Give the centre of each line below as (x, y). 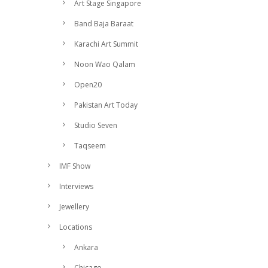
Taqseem (90, 146)
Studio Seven (96, 125)
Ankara (86, 247)
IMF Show (75, 166)
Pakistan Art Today (106, 105)
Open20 (88, 85)
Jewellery (74, 207)
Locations (76, 227)
